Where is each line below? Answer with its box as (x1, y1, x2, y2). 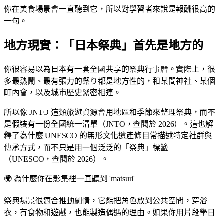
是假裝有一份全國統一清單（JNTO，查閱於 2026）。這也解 (4, 120, 213, 129)
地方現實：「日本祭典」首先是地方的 (4, 39, 203, 52)
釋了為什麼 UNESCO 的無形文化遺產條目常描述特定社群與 (4, 131, 212, 140)
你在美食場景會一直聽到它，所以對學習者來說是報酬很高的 (4, 5, 215, 14)
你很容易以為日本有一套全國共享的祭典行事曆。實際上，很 (4, 65, 215, 74)
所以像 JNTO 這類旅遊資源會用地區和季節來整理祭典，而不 (4, 108, 215, 117)
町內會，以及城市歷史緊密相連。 (4, 88, 121, 97)
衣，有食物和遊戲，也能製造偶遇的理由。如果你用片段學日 (4, 208, 215, 217)
